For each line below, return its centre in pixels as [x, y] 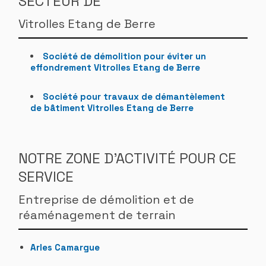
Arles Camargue [65, 247]
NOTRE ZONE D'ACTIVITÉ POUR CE [128, 158]
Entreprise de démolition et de [107, 199]
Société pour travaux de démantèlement [134, 96]
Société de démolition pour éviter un [125, 56]
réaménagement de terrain [97, 215]
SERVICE [46, 176]
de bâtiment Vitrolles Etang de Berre [112, 107]
